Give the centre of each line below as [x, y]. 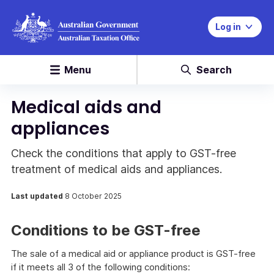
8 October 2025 [93, 196]
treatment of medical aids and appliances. [117, 169]
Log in [228, 27]
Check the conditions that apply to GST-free [124, 153]
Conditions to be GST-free [106, 230]
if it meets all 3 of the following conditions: [101, 267]
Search [214, 70]
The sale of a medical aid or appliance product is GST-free [133, 254]
